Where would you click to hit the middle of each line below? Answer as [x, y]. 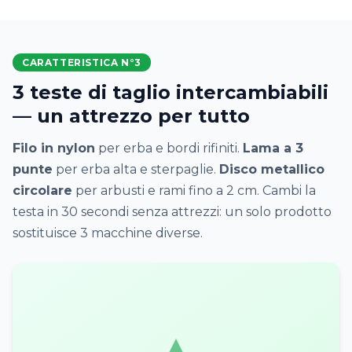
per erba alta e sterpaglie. [136, 169]
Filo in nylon [54, 148]
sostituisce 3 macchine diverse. [108, 233]
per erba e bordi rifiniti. [169, 148]
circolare [42, 191]
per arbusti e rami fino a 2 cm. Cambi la [194, 191]
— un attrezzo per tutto [131, 116]
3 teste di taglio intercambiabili [170, 92]
